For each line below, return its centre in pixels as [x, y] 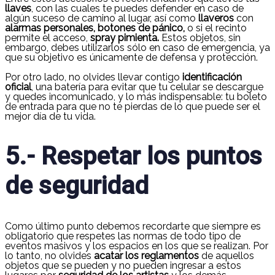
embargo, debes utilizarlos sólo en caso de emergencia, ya [137, 48]
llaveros [216, 18]
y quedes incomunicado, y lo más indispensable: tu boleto [136, 97]
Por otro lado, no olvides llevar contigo [92, 77]
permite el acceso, [48, 38]
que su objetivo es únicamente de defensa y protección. [133, 58]
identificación [211, 77]
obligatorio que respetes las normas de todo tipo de [123, 236]
